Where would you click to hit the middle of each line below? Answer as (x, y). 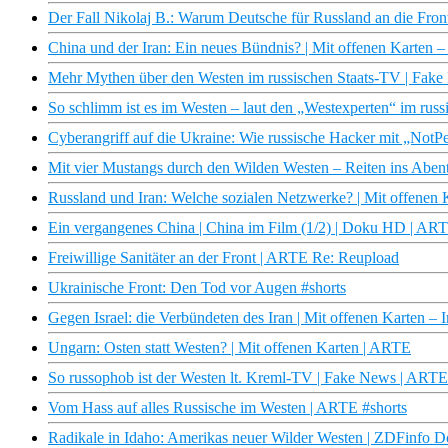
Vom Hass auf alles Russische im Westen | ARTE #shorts (227, 408)
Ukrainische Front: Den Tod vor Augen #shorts (197, 288)
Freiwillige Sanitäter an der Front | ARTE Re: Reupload (223, 258)
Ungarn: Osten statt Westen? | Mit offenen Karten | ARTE (229, 348)
